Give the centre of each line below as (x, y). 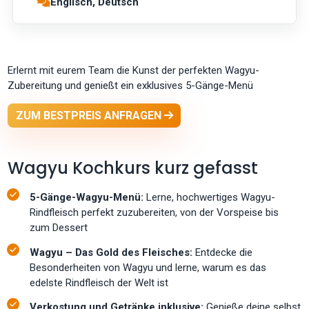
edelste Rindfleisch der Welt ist (99, 282)
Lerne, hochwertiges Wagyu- (210, 198)
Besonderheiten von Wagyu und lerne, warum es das (148, 267)
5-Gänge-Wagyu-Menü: (87, 198)
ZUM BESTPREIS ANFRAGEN (90, 115)
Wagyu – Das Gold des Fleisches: (111, 252)
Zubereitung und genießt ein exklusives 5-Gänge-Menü (131, 86)
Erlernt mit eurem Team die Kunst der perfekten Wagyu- (134, 70)
